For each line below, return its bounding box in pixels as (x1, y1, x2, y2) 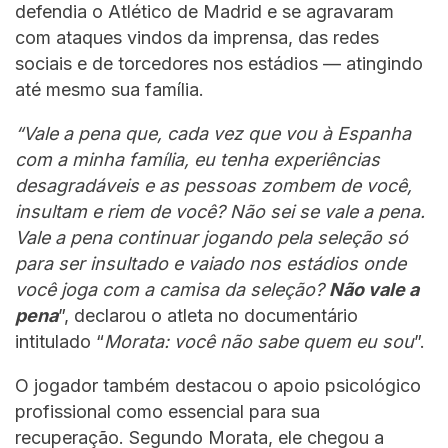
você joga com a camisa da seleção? (15, 279, 329, 301)
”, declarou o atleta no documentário (58, 305, 358, 327)
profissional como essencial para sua (15, 401, 320, 423)
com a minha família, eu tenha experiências (15, 149, 380, 171)
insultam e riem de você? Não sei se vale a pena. (15, 201, 425, 223)
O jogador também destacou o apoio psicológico (15, 375, 421, 397)
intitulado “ (15, 331, 104, 353)
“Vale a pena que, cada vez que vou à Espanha (15, 123, 411, 145)
